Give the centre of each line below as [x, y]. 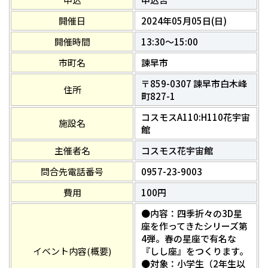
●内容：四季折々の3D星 [192, 214]
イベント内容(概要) [72, 251]
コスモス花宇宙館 [177, 151]
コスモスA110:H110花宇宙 [196, 117]
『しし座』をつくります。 [195, 251]
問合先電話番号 [72, 172]
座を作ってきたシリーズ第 [194, 226]
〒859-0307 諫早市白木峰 [194, 84]
